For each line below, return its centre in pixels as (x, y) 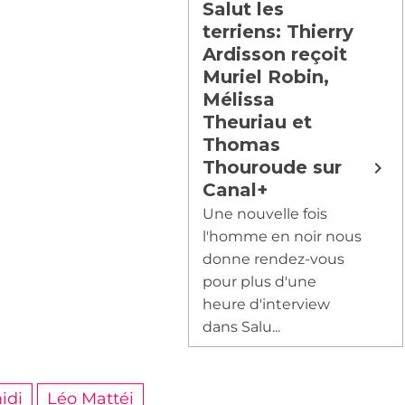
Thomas (242, 145)
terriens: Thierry (278, 32)
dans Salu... (242, 327)
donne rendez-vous (274, 259)
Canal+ (235, 190)
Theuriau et (258, 122)
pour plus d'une (260, 282)
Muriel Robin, (266, 77)
